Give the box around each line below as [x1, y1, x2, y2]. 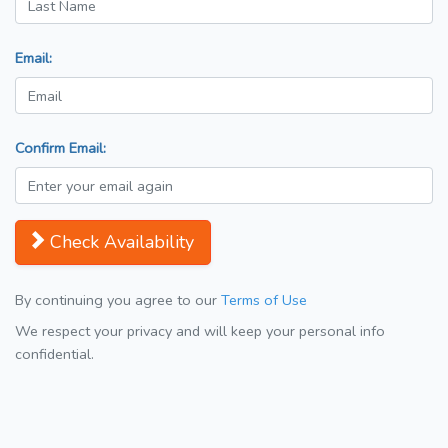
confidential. [15, 344, 94, 365]
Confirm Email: [15, 138, 106, 159]
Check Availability [50, 230, 194, 255]
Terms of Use [221, 290, 307, 311]
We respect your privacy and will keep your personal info [15, 321, 385, 342]
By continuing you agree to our [15, 290, 221, 311]
